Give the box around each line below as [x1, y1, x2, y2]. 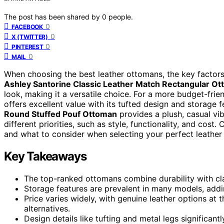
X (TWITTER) [11, 32, 48, 40]
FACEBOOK [11, 22, 43, 30]
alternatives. [24, 203, 70, 213]
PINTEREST [11, 42, 43, 50]
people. [108, 12, 133, 21]
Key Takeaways [4, 148, 86, 163]
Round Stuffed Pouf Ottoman [4, 108, 117, 119]
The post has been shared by [4, 12, 102, 21]
